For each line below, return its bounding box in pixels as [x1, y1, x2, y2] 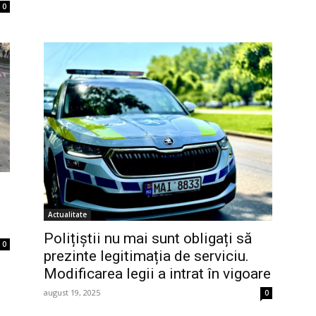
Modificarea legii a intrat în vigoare [44, 265, 271, 282]
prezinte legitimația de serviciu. [44, 247, 249, 265]
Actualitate [48, 209, 87, 219]
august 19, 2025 [44, 286, 100, 298]
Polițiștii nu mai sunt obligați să [44, 229, 252, 247]
